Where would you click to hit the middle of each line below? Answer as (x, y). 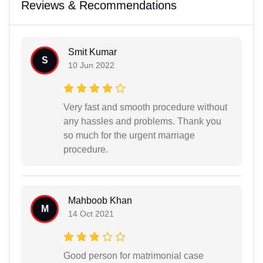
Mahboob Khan (100, 200)
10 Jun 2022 (91, 65)
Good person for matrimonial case (134, 255)
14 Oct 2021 (91, 213)
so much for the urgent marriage (129, 135)
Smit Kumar (92, 52)
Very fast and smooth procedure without (145, 107)
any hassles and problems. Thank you (142, 121)
